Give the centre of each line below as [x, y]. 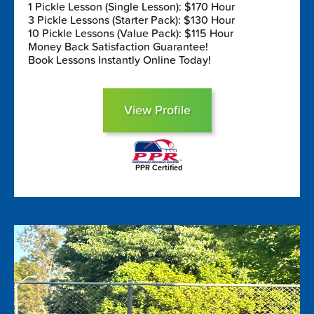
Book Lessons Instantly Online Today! [120, 60]
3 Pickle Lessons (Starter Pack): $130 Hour [131, 20]
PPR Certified [158, 168]
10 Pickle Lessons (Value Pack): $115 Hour [131, 33]
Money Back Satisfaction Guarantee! [118, 47]
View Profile [157, 110]
